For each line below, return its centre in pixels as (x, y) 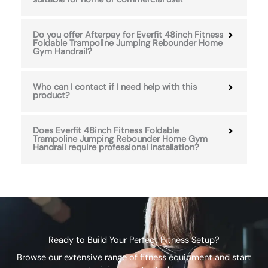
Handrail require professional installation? (116, 147)
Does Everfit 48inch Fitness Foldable (106, 130)
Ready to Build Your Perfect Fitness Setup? (134, 240)
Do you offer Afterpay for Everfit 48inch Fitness (128, 35)
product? (51, 95)
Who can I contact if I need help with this (115, 87)
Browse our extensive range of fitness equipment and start (134, 257)
